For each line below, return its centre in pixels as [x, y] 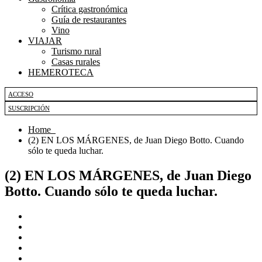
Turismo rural [76, 51]
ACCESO [21, 94]
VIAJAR [45, 41]
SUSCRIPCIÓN [29, 108]
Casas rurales [76, 62]
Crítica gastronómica [89, 9]
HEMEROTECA [61, 72]
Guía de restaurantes [89, 20]
